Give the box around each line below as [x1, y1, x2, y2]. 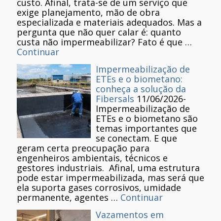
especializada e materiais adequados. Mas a [17, 16, 202, 29]
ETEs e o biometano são [96, 112, 198, 125]
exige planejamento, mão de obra [17, 6, 160, 19]
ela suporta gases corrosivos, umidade [17, 182, 181, 194]
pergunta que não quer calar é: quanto [17, 26, 181, 38]
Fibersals [96, 93, 134, 105]
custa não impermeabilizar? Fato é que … [17, 36, 192, 48]
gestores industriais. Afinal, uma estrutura [17, 162, 200, 174]
